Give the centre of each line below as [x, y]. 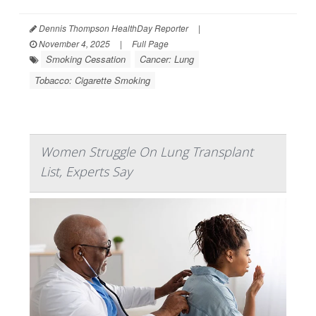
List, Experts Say [86, 172]
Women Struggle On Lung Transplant [147, 152]
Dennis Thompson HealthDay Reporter [113, 28]
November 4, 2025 [73, 44]
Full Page [150, 44]
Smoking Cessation [86, 59]
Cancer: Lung [167, 59]
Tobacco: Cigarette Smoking [92, 80]
